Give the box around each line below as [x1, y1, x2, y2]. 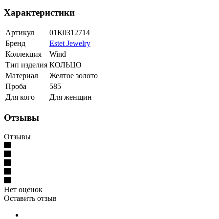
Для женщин [49, 93, 92, 102]
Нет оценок [4, 185, 43, 194]
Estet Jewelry [49, 39, 90, 48]
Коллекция [5, 50, 42, 59]
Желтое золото [49, 71, 98, 80]
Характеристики [4, 7, 75, 18]
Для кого [5, 93, 35, 102]
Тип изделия [5, 61, 47, 69]
